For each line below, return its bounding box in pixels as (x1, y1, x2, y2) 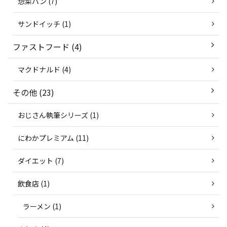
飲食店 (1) (18, 178, 50, 188)
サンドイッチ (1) (18, 19, 71, 29)
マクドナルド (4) (18, 64, 71, 74)
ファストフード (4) (13, 41, 82, 53)
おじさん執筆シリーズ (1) (18, 110, 99, 120)
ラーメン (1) (23, 201, 61, 211)
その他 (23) (13, 86, 54, 98)
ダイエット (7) (18, 156, 64, 166)
